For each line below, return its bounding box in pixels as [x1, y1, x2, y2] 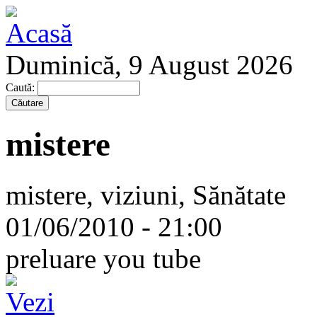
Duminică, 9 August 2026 [6, 50, 293, 80]
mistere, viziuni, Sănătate [6, 179, 286, 210]
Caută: [6, 81, 38, 93]
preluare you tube [6, 243, 201, 274]
